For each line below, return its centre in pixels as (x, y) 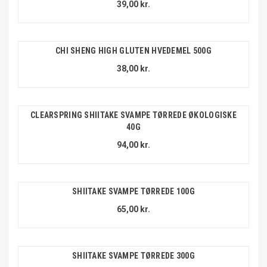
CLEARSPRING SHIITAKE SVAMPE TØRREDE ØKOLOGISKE (133, 115)
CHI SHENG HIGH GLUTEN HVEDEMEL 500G (133, 51)
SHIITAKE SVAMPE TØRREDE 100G (133, 192)
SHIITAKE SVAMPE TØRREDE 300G (133, 256)
